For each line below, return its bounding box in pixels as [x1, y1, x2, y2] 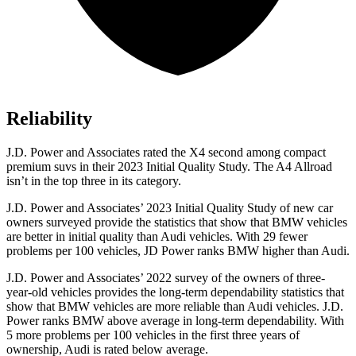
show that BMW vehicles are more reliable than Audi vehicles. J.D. [6, 300, 343, 314]
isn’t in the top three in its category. [6, 174, 181, 188]
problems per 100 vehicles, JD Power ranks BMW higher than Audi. [6, 244, 350, 258]
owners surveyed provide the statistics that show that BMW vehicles [6, 215, 347, 230]
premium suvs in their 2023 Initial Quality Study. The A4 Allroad [6, 160, 332, 174]
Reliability [6, 108, 92, 130]
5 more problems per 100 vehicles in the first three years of [6, 328, 300, 342]
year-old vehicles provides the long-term [6, 285, 211, 300]
